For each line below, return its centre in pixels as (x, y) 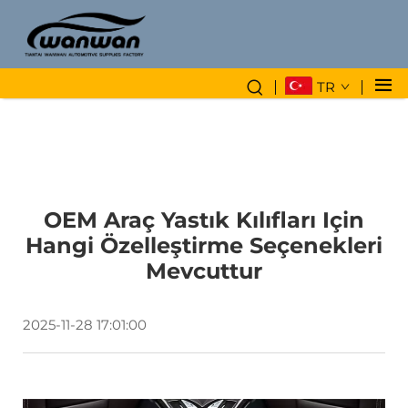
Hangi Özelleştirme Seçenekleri (204, 245)
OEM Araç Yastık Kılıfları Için (204, 219)
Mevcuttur (204, 270)
